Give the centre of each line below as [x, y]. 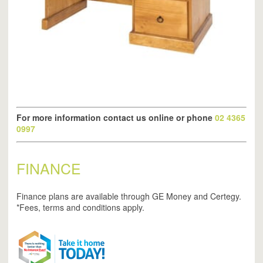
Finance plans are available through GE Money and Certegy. [129, 196]
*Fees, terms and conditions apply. [80, 208]
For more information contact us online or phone [114, 118]
